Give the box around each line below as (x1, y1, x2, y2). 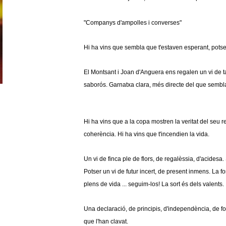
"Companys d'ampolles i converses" (83, 19, 182, 26)
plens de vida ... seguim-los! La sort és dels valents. (83, 180, 224, 188)
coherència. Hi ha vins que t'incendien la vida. (83, 130, 209, 138)
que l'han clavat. (83, 217, 128, 225)
